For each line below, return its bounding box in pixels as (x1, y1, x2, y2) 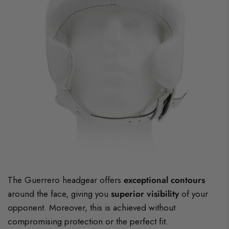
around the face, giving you (8, 188, 111, 200)
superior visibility (111, 188, 179, 200)
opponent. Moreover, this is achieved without (8, 201, 176, 214)
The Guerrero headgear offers (8, 174, 124, 187)
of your (179, 188, 209, 200)
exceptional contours (124, 174, 205, 187)
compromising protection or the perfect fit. (8, 215, 169, 228)
